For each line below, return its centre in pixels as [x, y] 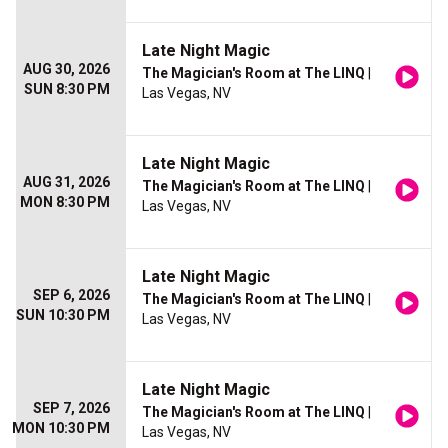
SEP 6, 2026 [71, 295]
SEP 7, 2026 [71, 408]
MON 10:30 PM [61, 428]
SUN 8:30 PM [67, 89]
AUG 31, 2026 [66, 182]
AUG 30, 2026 [66, 69]
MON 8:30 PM [65, 202]
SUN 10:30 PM [63, 315]
